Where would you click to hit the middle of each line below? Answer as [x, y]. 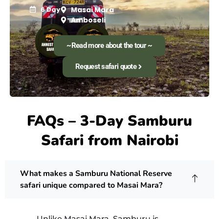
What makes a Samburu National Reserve [96, 173]
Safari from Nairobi [109, 140]
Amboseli [88, 20]
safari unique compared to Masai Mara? [91, 185]
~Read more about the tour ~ [109, 45]
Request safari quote [106, 66]
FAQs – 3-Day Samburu [109, 121]
